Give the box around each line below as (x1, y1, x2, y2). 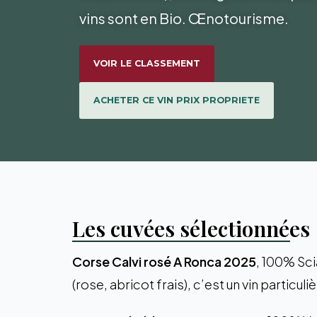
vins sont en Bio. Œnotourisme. (79, 9, 289, 27)
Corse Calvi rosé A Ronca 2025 (72, 253, 256, 270)
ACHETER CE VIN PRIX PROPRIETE (93, 95, 260, 105)
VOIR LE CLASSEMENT (93, 58, 200, 69)
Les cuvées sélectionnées (72, 214, 310, 243)
